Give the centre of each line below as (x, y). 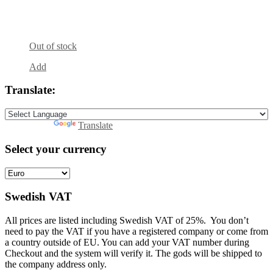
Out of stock (53, 46)
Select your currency (56, 149)
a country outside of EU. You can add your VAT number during (127, 243)
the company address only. (56, 264)
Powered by (29, 126)
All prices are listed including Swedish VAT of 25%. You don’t (127, 221)
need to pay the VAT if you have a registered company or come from (136, 232)
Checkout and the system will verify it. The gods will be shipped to (133, 253)
